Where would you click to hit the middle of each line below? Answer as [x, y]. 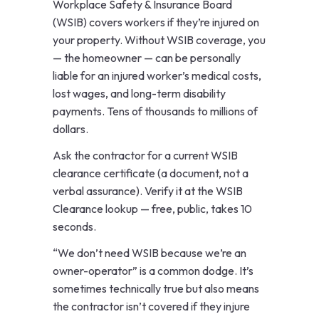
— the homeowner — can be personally [147, 58]
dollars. [70, 129]
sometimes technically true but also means [156, 289]
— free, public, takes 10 [195, 209]
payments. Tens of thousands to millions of [155, 111]
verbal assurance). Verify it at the [134, 191]
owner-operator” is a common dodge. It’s [153, 271]
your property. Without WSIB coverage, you [159, 40]
